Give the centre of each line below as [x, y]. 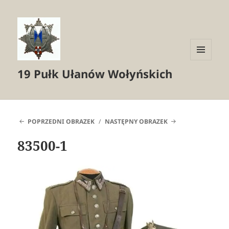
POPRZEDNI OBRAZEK [61, 122]
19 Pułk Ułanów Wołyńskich [95, 74]
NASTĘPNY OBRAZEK [136, 122]
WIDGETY [205, 81]
